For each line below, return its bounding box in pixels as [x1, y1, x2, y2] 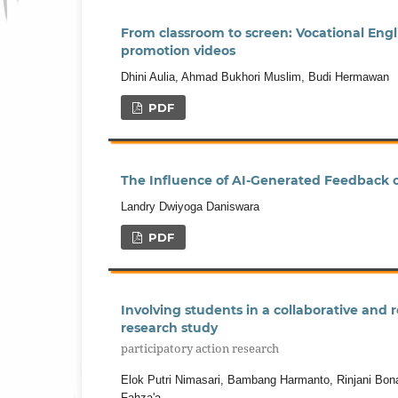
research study [121, 319, 218, 336]
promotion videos [121, 42, 235, 59]
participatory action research [121, 339, 279, 356]
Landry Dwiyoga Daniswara [121, 199, 259, 213]
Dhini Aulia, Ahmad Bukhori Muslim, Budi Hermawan [121, 69, 389, 84]
